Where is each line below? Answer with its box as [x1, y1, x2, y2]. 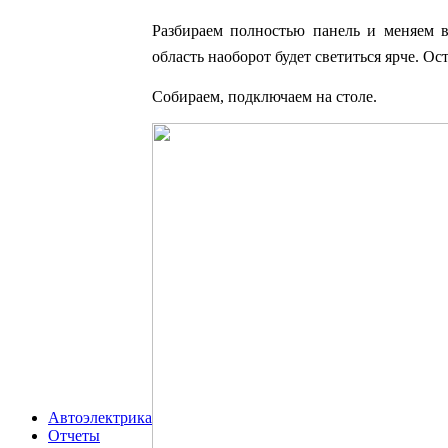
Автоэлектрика [48, 409, 152, 426]
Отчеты [48, 427, 100, 444]
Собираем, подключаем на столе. [152, 87, 377, 105]
